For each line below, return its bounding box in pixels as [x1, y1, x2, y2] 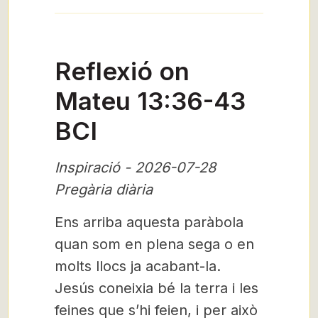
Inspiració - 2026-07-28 [55, 159, 216, 176]
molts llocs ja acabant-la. [55, 258, 221, 275]
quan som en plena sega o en [55, 236, 254, 253]
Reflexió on [55, 56, 190, 86]
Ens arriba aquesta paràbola [55, 214, 243, 231]
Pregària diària [55, 181, 153, 198]
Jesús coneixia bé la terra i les [55, 280, 258, 297]
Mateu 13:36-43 [55, 86, 246, 116]
